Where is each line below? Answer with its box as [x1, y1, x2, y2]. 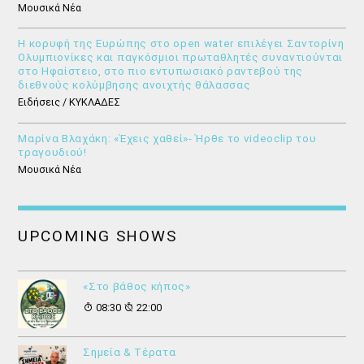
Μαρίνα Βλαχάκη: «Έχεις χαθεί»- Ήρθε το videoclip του [18, 132, 317, 145]
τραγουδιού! [18, 145, 87, 158]
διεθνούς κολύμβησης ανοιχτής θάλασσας [18, 79, 251, 92]
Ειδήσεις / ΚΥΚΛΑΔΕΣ [18, 96, 121, 109]
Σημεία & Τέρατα [83, 346, 176, 359]
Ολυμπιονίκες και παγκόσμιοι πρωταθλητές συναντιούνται [18, 51, 344, 64]
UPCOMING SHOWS [18, 227, 178, 246]
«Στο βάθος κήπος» [83, 280, 191, 293]
